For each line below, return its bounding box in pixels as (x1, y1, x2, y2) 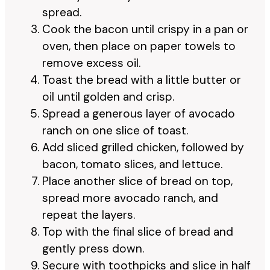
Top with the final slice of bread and (42, 224, 233, 239)
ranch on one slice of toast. (42, 122, 188, 138)
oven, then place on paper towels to (42, 38, 236, 54)
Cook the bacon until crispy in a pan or (42, 21, 248, 37)
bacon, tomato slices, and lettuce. (42, 156, 222, 172)
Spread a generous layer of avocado (42, 105, 235, 121)
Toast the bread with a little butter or (42, 72, 241, 87)
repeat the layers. (42, 207, 135, 222)
